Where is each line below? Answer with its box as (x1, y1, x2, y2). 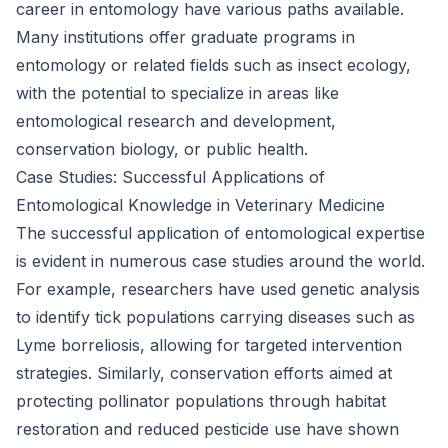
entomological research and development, (16, 111, 336, 131)
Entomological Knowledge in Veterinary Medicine (16, 195, 385, 215)
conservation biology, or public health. (16, 139, 308, 159)
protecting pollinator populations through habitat (16, 391, 386, 411)
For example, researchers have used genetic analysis (16, 279, 420, 299)
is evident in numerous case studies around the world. (16, 251, 425, 271)
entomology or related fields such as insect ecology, (16, 55, 411, 75)
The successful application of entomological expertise (16, 223, 425, 243)
